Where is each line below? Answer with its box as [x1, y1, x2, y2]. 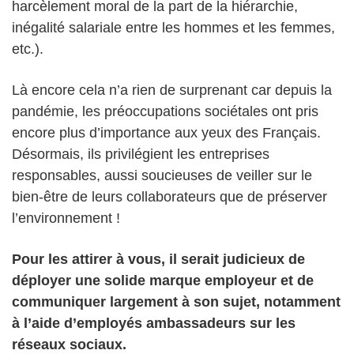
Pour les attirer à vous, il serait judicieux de [12, 250, 305, 267]
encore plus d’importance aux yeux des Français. [12, 124, 321, 141]
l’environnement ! [12, 209, 120, 226]
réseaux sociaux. [12, 336, 126, 352]
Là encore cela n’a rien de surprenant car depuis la [12, 81, 332, 98]
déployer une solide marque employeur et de [12, 272, 314, 288]
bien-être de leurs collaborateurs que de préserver [12, 188, 327, 205]
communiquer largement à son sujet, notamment [12, 293, 341, 310]
